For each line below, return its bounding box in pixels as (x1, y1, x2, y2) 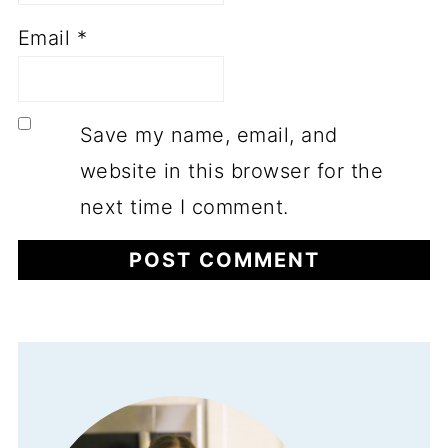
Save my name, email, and (79, 122, 338, 147)
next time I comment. (79, 194, 289, 219)
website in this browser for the (79, 158, 384, 183)
